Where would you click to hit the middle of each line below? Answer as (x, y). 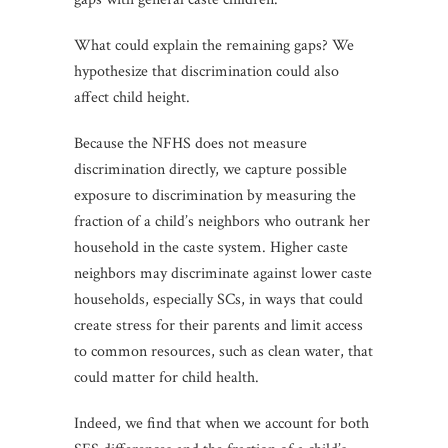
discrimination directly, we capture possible (210, 169)
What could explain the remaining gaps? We (214, 45)
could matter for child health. (168, 377)
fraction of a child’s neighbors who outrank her (222, 221)
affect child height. (134, 97)
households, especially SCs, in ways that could (218, 299)
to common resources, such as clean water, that (223, 351)
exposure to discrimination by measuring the (215, 195)
